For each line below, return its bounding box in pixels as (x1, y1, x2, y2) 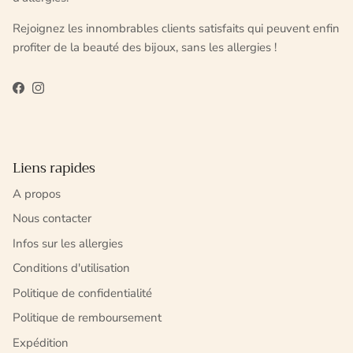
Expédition (13, 334, 69, 351)
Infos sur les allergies (13, 235, 123, 251)
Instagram (37, 84, 91, 100)
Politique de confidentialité (13, 284, 152, 301)
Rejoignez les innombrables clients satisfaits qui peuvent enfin (13, 20, 340, 36)
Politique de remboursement (13, 310, 162, 326)
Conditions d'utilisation (13, 260, 130, 277)
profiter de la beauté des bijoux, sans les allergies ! (13, 39, 277, 55)
